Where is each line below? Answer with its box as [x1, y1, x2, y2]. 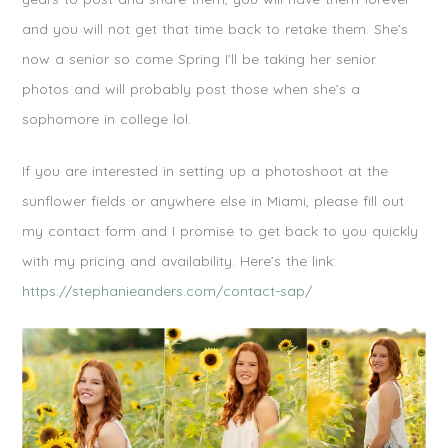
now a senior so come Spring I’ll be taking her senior [22, 49, 377, 68]
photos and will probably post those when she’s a [22, 79, 361, 98]
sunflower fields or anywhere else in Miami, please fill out [22, 191, 405, 210]
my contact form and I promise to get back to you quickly [22, 221, 419, 240]
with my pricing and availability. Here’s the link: [22, 251, 337, 270]
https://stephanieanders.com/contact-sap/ [22, 281, 313, 300]
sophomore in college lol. [22, 109, 192, 128]
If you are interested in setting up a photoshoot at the [22, 161, 389, 180]
